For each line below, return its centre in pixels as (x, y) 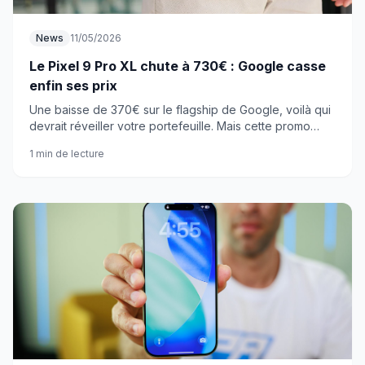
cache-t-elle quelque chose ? (109, 142)
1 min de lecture (67, 154)
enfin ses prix (73, 86)
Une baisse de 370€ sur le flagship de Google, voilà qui (180, 110)
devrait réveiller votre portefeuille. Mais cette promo (170, 126)
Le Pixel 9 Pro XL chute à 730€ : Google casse (178, 66)
